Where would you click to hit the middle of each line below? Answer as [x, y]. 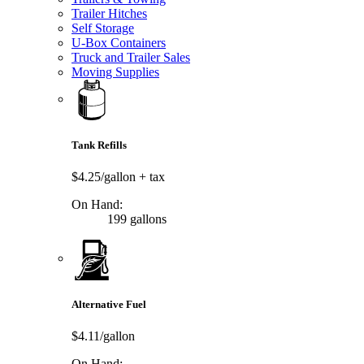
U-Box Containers [119, 43]
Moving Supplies [115, 72]
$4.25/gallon [105, 176]
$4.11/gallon [103, 336]
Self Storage [103, 28]
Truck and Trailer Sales [131, 58]
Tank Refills [99, 145]
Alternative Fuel [109, 304]
